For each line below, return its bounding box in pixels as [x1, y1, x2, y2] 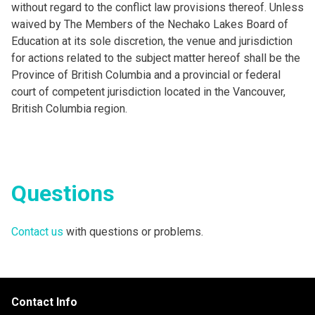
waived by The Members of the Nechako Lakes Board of [11, 18, 288, 31]
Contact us [11, 225, 63, 238]
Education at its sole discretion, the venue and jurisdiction [11, 34, 292, 48]
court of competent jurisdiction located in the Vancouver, [11, 85, 285, 98]
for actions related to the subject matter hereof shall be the [11, 51, 300, 65]
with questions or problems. [63, 225, 203, 238]
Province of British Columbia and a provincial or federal [11, 68, 281, 82]
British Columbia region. [11, 102, 127, 115]
